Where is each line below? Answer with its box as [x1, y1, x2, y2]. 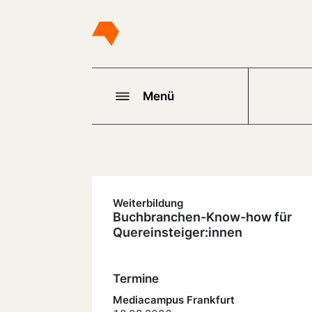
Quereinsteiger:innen [113, 225, 242, 240]
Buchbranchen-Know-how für [113, 210, 292, 224]
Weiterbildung [113, 196, 183, 210]
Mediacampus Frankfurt [113, 293, 235, 307]
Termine [113, 272, 159, 286]
